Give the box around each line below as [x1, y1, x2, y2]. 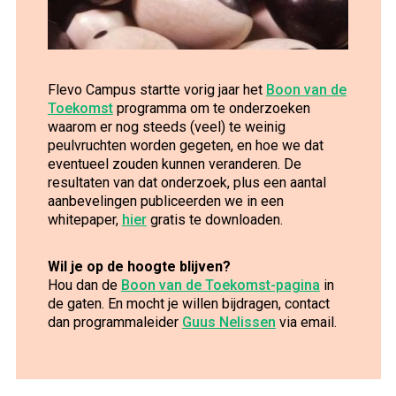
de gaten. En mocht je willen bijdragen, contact [47, 295, 330, 313]
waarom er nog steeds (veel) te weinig [47, 118, 286, 136]
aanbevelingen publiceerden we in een [47, 193, 284, 210]
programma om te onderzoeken [112, 100, 310, 118]
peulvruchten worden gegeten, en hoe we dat [47, 137, 324, 155]
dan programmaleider [47, 314, 182, 331]
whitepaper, [47, 211, 122, 229]
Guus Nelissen [181, 314, 276, 331]
